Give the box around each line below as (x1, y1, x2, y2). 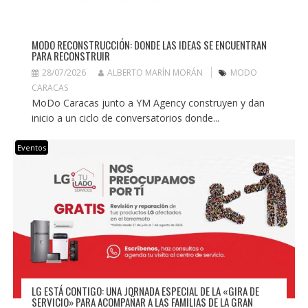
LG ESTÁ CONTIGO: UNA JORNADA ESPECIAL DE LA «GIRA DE (31, 283, 259, 298)
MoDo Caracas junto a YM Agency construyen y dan (31, 96, 265, 110)
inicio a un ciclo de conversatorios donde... (31, 111, 219, 125)
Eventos (16, 142, 46, 153)
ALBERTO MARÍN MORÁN (107, 67, 203, 79)
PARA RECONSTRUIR (31, 48, 110, 64)
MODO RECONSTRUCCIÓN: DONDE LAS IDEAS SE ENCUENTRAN (31, 37, 267, 53)
